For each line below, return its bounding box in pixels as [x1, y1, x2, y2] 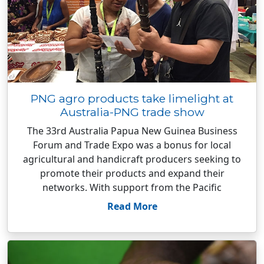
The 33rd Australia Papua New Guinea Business [27, 124, 237, 137]
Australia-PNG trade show [60, 105, 204, 119]
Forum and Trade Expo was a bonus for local [33, 138, 231, 151]
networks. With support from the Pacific [42, 181, 222, 194]
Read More [107, 200, 157, 213]
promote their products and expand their [39, 167, 225, 180]
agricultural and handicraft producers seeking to [23, 153, 241, 166]
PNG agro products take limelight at [31, 91, 233, 105]
